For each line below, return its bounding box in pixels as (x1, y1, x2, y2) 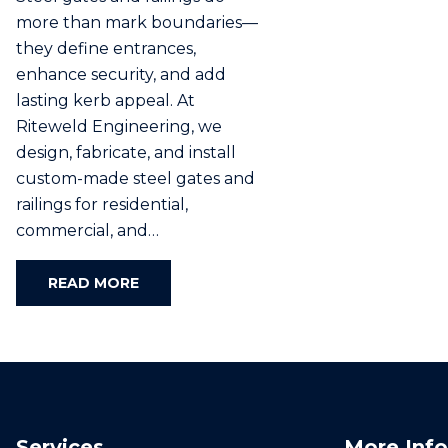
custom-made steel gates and (16, 169, 255, 188)
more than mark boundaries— (16, 13, 258, 32)
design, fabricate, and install (16, 143, 236, 162)
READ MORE (48, 274, 139, 292)
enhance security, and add (16, 65, 226, 84)
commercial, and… (16, 221, 159, 240)
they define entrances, (16, 39, 196, 58)
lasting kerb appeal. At (16, 91, 195, 110)
